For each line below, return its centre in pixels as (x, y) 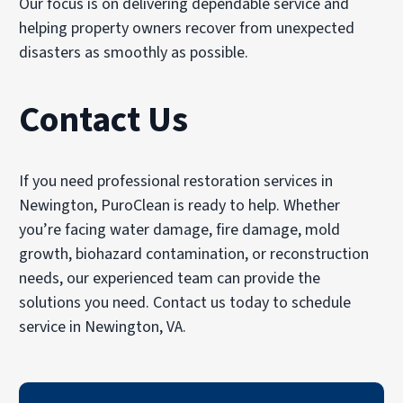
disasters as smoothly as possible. (134, 52)
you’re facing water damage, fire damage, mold (180, 229)
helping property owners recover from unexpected (187, 28)
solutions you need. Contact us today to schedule (185, 302)
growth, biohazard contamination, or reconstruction (194, 254)
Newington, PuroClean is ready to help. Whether (180, 205)
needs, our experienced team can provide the (170, 278)
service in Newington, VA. (103, 327)
